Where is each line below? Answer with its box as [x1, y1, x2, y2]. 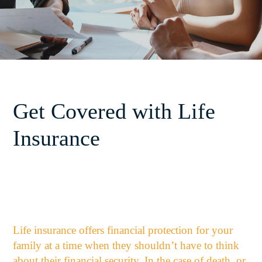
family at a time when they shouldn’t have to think [13, 239, 240, 252]
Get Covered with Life [13, 98, 216, 123]
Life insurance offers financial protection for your [13, 224, 233, 237]
